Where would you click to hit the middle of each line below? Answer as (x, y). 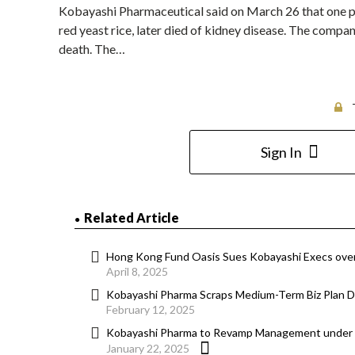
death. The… (92, 49)
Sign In (281, 153)
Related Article (132, 218)
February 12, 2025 (151, 310)
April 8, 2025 (137, 272)
